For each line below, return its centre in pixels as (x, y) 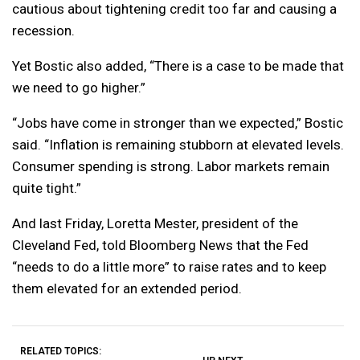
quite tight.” (47, 188)
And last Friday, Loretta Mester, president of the (155, 223)
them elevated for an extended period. (127, 288)
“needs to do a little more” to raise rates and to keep (169, 266)
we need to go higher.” (79, 87)
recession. (43, 30)
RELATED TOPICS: (61, 351)
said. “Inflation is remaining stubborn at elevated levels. (178, 144)
